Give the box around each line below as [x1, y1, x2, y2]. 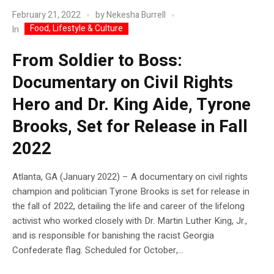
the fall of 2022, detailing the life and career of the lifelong [12, 199, 245, 213]
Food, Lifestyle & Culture [30, 21, 123, 35]
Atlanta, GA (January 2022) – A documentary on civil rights [12, 169, 248, 183]
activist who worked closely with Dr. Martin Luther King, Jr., [12, 213, 247, 228]
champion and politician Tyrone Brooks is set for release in [12, 184, 250, 198]
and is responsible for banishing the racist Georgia [12, 228, 214, 242]
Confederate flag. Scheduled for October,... [12, 243, 183, 257]
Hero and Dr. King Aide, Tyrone [12, 92, 251, 117]
